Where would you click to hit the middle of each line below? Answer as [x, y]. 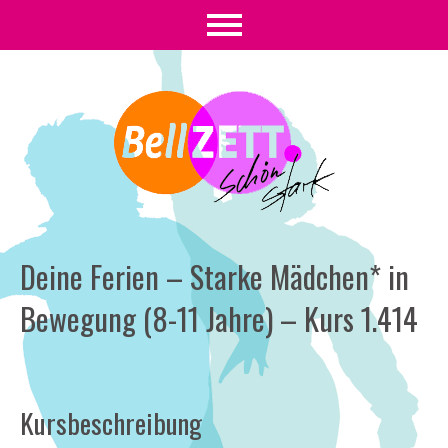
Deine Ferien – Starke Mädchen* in [214, 276]
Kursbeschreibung [111, 423]
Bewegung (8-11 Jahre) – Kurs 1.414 [219, 318]
